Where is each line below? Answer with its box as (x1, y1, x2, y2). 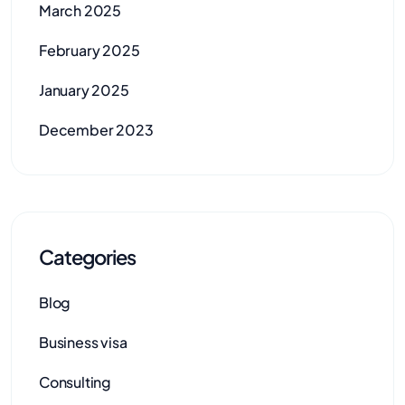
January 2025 (39, 80, 129, 100)
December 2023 (39, 120, 154, 140)
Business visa (39, 333, 127, 353)
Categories (39, 244, 136, 270)
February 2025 (39, 41, 140, 61)
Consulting (39, 372, 111, 392)
